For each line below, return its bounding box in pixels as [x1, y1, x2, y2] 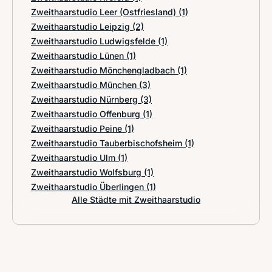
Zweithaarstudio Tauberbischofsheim [31, 138, 185, 148]
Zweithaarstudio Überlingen [31, 182, 146, 192]
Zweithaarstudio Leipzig [31, 21, 132, 32]
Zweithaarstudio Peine [31, 123, 124, 134]
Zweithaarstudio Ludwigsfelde [31, 36, 158, 46]
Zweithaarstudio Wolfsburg [31, 167, 144, 177]
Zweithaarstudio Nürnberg [31, 94, 140, 104]
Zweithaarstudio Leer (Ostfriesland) [31, 7, 178, 17]
